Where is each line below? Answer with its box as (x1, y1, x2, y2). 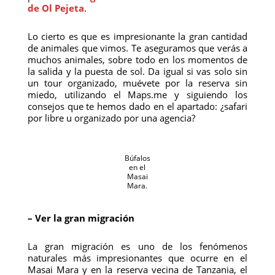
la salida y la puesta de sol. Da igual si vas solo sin (27, 65, 248, 77)
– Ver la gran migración (27, 212, 134, 224)
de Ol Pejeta (27, 2, 84, 14)
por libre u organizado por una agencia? (27, 112, 195, 124)
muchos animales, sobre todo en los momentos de (27, 53, 248, 66)
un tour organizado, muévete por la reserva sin (27, 77, 248, 89)
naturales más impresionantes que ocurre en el (27, 252, 248, 264)
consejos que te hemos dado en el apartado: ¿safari (27, 100, 248, 112)
